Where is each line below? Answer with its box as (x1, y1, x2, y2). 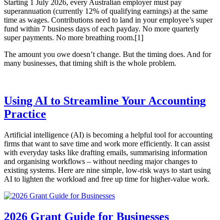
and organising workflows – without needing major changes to (4, 157, 197, 166)
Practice (4, 108, 46, 121)
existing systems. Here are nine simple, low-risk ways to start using (4, 166, 211, 175)
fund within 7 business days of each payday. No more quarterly (4, 25, 199, 33)
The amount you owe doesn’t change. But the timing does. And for (4, 50, 211, 59)
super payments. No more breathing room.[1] (4, 33, 143, 42)
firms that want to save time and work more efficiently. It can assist (4, 139, 210, 148)
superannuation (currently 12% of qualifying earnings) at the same (4, 7, 208, 16)
